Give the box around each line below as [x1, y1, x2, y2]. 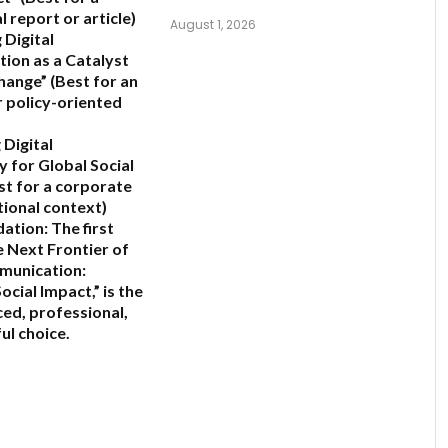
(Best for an [47, 71, 138, 91]
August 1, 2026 [170, 16, 256, 34]
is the [100, 281, 143, 301]
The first [48, 218, 114, 238]
